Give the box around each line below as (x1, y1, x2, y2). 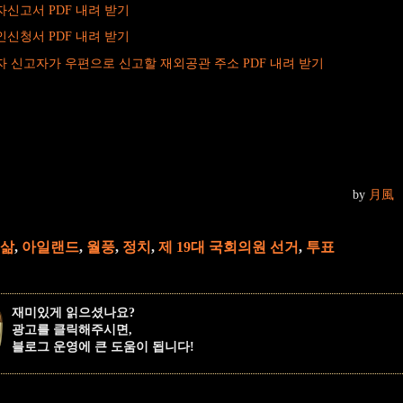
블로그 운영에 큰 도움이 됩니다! (12, 339, 194, 354)
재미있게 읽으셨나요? (12, 305, 135, 319)
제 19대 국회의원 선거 (158, 238, 299, 255)
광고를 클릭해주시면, (12, 322, 132, 336)
